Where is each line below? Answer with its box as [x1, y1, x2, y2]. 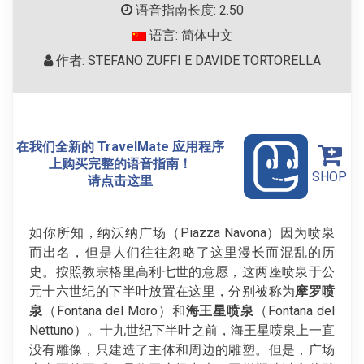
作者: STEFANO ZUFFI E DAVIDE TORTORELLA [52, 53, 321, 69]
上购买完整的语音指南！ [48, 155, 192, 171]
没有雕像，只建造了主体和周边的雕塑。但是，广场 [29, 341, 335, 357]
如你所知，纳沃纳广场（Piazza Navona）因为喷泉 [29, 224, 335, 240]
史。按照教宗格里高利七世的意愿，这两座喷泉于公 [29, 263, 335, 279]
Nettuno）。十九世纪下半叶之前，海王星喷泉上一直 [29, 322, 335, 338]
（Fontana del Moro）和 [42, 302, 186, 318]
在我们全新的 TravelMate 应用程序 [15, 138, 224, 154]
